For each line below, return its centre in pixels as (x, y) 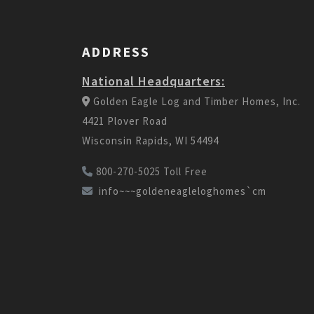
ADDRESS (116, 51)
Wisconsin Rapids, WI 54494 (150, 140)
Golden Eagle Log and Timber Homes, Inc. (197, 101)
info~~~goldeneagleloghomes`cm (183, 191)
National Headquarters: (153, 81)
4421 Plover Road (125, 121)
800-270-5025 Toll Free (152, 171)
